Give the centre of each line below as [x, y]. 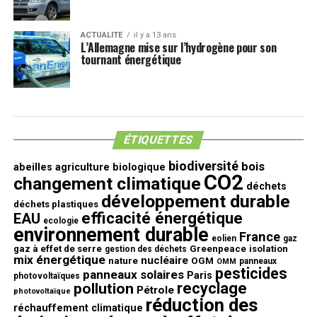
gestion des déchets [145, 249]
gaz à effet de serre [57, 249]
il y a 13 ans [155, 35]
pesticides [251, 273]
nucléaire [164, 260]
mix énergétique [59, 260]
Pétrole [155, 290]
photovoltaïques [46, 276]
